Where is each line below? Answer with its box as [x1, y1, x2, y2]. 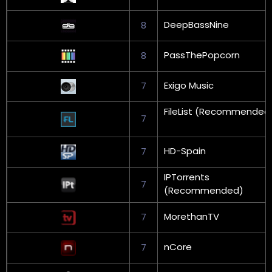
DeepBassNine [164, 18, 229, 31]
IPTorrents [164, 170, 209, 183]
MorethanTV [164, 209, 219, 223]
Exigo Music [164, 78, 214, 92]
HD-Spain [164, 144, 206, 157]
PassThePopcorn [164, 48, 240, 61]
